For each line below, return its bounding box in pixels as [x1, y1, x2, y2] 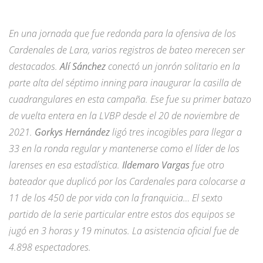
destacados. [9, 59, 60, 73]
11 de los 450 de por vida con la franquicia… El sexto [9, 191, 222, 204]
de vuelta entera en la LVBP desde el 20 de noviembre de [9, 109, 240, 122]
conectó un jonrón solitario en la [106, 59, 240, 73]
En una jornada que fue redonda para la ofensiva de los [9, 26, 236, 40]
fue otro [190, 158, 224, 171]
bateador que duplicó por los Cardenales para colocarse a [9, 174, 245, 188]
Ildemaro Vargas [122, 158, 190, 171]
